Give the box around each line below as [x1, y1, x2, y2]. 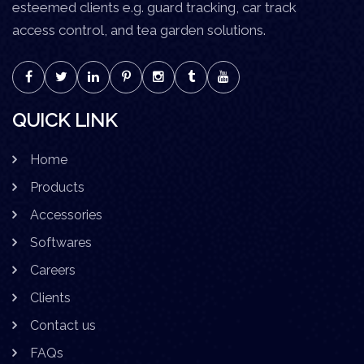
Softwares [30, 234, 92, 250]
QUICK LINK [12, 108, 117, 131]
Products [30, 179, 84, 195]
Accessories [30, 206, 102, 223]
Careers [30, 262, 76, 278]
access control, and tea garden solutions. [12, 21, 266, 38]
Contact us [30, 317, 96, 333]
